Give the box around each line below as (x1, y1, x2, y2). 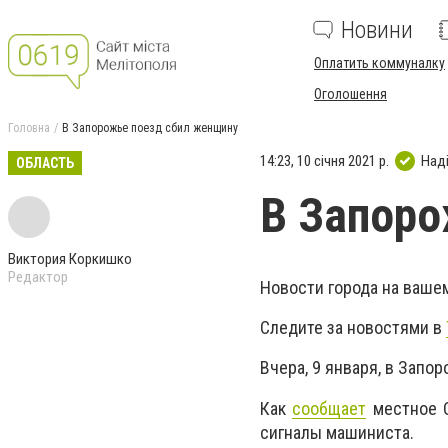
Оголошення (314, 86, 387, 102)
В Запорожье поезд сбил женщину (62, 121, 238, 135)
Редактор (8, 268, 68, 286)
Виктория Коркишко (8, 250, 132, 268)
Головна (8, 121, 50, 135)
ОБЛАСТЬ (16, 155, 74, 171)
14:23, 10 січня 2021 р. (260, 151, 389, 170)
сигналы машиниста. (260, 421, 414, 443)
